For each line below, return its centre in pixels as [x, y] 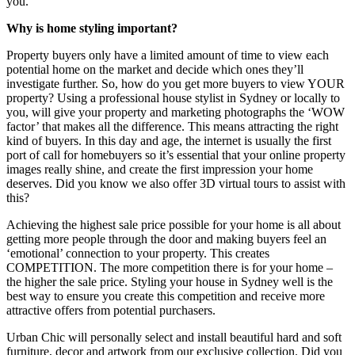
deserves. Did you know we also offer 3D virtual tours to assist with [176, 183]
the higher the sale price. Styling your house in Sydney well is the [170, 281]
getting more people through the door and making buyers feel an [166, 239]
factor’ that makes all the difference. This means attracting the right [172, 126]
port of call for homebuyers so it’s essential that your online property [176, 155]
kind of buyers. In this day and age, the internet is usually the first [169, 140]
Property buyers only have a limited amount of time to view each [168, 55]
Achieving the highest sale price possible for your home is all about [174, 224]
